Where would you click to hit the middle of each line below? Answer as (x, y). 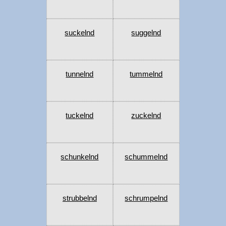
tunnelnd (80, 74)
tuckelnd (80, 116)
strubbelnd (79, 198)
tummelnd (146, 74)
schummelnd (146, 157)
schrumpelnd (146, 198)
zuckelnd (146, 116)
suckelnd (80, 33)
